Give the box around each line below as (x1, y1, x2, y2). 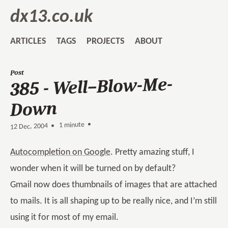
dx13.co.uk (10, 8, 93, 26)
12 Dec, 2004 (10, 122, 48, 131)
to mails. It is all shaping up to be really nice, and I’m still (10, 196, 217, 206)
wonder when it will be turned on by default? (10, 164, 176, 174)
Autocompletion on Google (10, 148, 110, 157)
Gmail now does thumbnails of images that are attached (10, 180, 217, 190)
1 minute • (56, 121, 91, 130)
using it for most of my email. (10, 213, 119, 222)
